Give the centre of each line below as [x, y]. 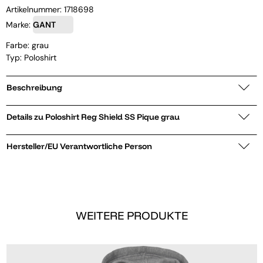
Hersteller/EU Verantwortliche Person [79, 146]
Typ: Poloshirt [31, 57]
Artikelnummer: [35, 9]
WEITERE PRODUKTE [131, 215]
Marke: [19, 24]
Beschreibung [34, 87]
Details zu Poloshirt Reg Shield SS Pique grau [130, 117]
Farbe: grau [27, 45]
